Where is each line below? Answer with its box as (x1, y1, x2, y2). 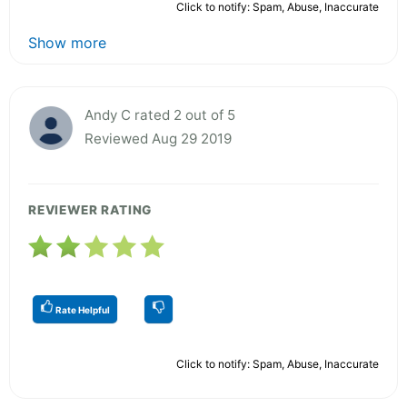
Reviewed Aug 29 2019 (84, 129, 232, 147)
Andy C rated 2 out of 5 (84, 105, 235, 124)
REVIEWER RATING (28, 202, 153, 217)
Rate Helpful (54, 303, 110, 315)
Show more (28, 33, 106, 52)
